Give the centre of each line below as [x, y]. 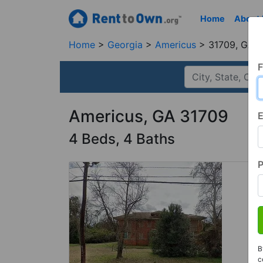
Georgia [127, 45]
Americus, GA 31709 [149, 116]
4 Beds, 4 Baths [122, 139]
